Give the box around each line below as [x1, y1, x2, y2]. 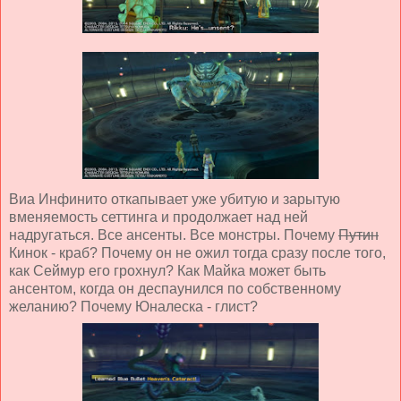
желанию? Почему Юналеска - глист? [9, 298, 258, 314]
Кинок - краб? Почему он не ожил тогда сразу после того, [9, 244, 386, 260]
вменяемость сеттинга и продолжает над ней [9, 209, 308, 225]
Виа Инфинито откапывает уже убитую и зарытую [9, 191, 340, 207]
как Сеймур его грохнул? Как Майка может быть [9, 262, 326, 278]
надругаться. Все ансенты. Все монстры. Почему [9, 226, 338, 243]
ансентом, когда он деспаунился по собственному [9, 280, 341, 296]
